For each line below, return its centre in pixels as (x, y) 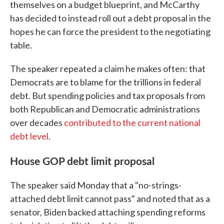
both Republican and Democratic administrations (105, 109)
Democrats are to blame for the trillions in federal (105, 82)
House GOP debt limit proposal (82, 160)
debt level (29, 136)
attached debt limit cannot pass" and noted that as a (110, 198)
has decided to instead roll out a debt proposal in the (110, 18)
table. (21, 45)
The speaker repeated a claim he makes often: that (108, 68)
